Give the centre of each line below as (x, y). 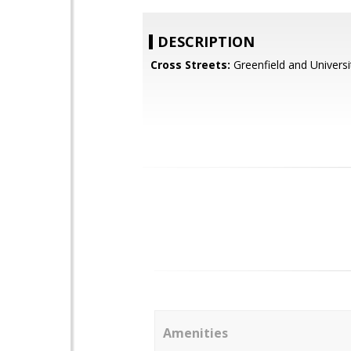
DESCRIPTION (206, 42)
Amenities (195, 333)
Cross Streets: (190, 65)
